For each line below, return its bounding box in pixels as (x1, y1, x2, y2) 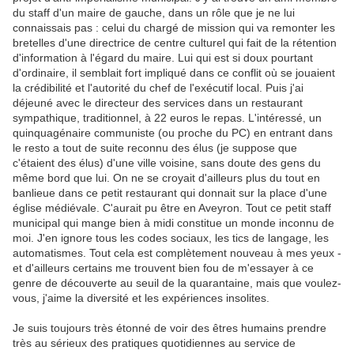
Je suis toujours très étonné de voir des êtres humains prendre (13, 322, 326, 335)
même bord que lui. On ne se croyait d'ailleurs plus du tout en (13, 171, 320, 185)
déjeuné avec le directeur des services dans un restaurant (13, 96, 303, 110)
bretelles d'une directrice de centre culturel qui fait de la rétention (13, 36, 337, 50)
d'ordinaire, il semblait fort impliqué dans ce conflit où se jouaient (13, 66, 335, 80)
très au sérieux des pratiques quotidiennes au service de (13, 337, 296, 350)
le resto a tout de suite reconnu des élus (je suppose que (13, 141, 297, 155)
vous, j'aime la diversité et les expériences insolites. (13, 292, 269, 305)
